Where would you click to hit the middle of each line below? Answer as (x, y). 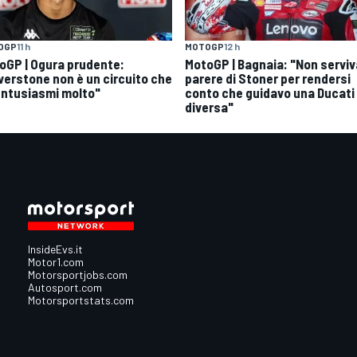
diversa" (209, 107)
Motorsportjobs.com (77, 275)
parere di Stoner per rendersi (268, 78)
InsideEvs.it (55, 249)
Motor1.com (55, 262)
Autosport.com (65, 288)
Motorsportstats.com (80, 300)
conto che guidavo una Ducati (270, 93)
